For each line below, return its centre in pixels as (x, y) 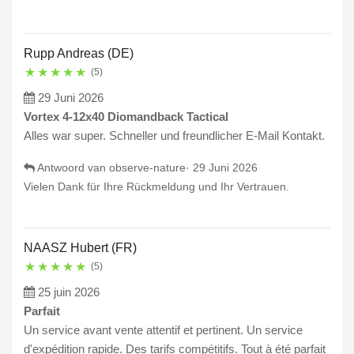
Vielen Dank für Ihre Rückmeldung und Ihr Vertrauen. (156, 187)
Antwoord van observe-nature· (114, 168)
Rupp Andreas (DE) (79, 54)
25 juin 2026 (69, 292)
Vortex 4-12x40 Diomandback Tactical (126, 117)
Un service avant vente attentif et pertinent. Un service (163, 330)
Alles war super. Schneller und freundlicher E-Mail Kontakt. (174, 136)
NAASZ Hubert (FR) (80, 248)
